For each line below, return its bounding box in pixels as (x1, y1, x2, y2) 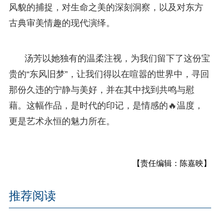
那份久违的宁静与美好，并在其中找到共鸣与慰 (8, 84, 194, 95)
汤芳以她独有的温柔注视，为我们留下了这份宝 (24, 53, 210, 63)
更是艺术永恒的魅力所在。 (8, 116, 115, 126)
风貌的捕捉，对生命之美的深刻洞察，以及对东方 (8, 2, 203, 12)
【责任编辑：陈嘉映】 (133, 159, 212, 167)
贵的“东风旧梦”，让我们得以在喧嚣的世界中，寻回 (8, 69, 209, 79)
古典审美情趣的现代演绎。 (8, 18, 115, 28)
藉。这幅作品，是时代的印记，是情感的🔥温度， (8, 100, 203, 110)
